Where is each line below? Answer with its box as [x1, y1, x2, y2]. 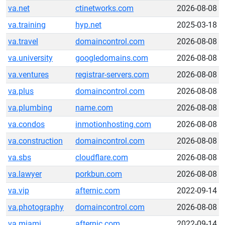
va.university [8, 53, 53, 63]
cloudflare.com [75, 153, 128, 162]
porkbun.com [75, 169, 122, 179]
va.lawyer [8, 169, 42, 179]
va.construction [8, 136, 63, 146]
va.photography [8, 202, 64, 212]
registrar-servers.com [75, 70, 149, 79]
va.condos [8, 120, 45, 129]
